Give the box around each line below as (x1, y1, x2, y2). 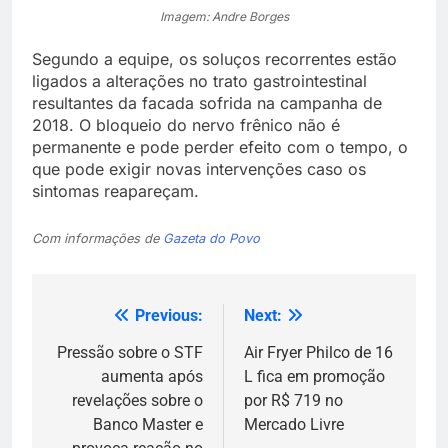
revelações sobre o (72, 391, 203, 411)
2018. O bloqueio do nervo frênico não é (32, 115, 340, 136)
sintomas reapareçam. (32, 181, 199, 202)
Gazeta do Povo (163, 231, 260, 247)
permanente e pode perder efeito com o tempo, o (32, 137, 408, 158)
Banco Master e (93, 415, 203, 435)
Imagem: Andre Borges (159, 9, 289, 25)
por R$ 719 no (244, 391, 343, 411)
